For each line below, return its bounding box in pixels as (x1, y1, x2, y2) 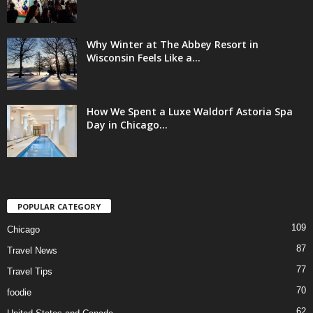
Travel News (7, 245, 57, 256)
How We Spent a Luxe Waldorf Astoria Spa (87, 104, 293, 118)
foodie (7, 287, 31, 298)
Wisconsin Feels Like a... (87, 50, 201, 64)
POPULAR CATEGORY (17, 201, 101, 212)
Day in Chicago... (87, 117, 168, 131)
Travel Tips (7, 266, 52, 277)
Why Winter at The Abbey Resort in (87, 37, 259, 51)
